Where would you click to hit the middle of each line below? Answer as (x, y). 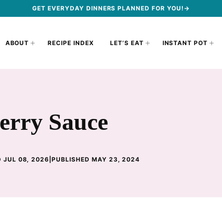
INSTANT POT (185, 43)
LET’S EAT (127, 43)
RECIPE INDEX (71, 43)
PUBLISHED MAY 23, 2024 (96, 159)
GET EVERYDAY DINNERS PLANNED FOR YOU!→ (111, 8)
